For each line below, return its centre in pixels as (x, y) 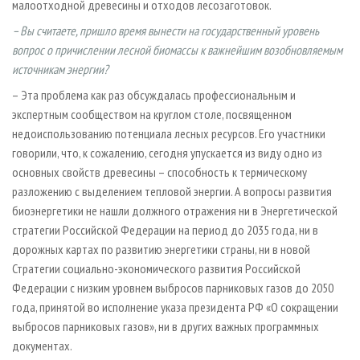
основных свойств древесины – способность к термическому (160, 172)
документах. (42, 345)
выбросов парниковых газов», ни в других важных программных (166, 326)
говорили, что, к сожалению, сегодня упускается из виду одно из (167, 152)
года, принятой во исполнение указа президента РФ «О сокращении (175, 307)
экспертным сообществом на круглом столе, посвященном (152, 114)
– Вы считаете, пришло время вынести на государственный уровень (166, 30)
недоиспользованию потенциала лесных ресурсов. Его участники (169, 133)
